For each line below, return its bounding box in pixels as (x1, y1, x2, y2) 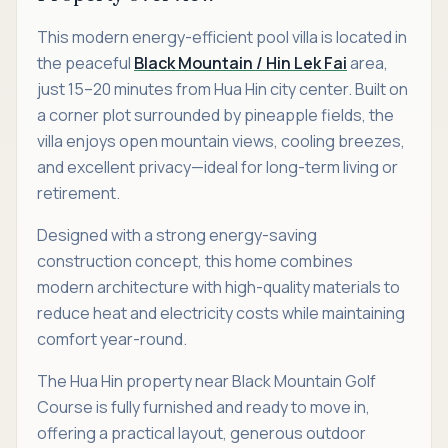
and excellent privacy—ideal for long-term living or (37, 155, 398, 178)
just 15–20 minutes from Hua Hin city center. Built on (37, 77, 408, 100)
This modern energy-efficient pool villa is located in (37, 25, 407, 48)
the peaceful (37, 51, 134, 74)
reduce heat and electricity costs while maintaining (37, 301, 405, 324)
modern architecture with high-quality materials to (37, 275, 400, 298)
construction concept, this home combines (37, 249, 353, 272)
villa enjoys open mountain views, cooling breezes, (37, 129, 405, 152)
